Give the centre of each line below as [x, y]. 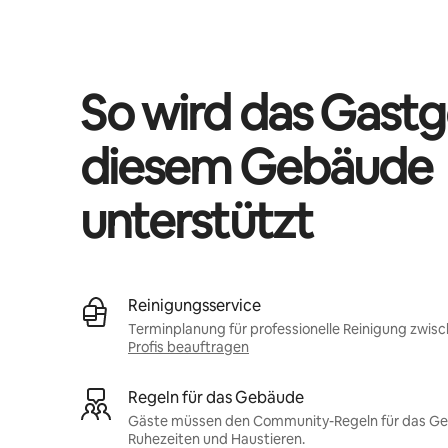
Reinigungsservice [194, 305]
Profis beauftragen [188, 347]
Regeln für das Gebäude [216, 397]
